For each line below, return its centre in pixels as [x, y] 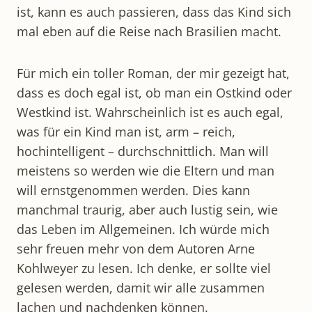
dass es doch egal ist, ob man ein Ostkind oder [154, 92]
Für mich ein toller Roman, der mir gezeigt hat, [153, 73]
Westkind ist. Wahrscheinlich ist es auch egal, [150, 112]
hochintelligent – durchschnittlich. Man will [143, 151]
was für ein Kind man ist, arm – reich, [126, 131]
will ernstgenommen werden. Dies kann [133, 190]
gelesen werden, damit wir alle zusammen [141, 287]
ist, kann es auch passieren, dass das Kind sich [154, 11]
